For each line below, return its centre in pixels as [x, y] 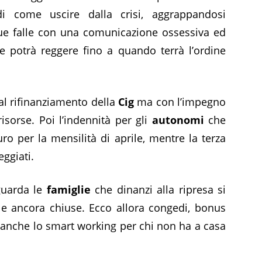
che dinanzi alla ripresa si [158, 189]
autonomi [178, 120]
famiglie [68, 189]
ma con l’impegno [180, 101]
